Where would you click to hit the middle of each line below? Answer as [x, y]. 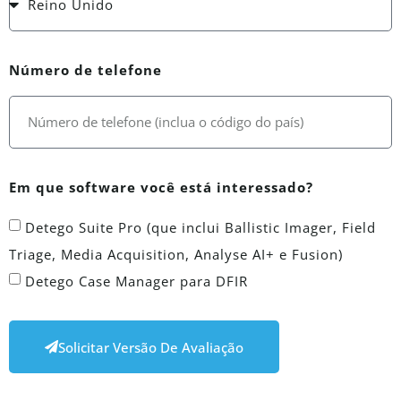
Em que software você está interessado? [161, 188]
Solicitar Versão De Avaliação [151, 347]
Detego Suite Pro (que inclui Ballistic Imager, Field [200, 228]
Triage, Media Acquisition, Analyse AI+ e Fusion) [176, 255]
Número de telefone [85, 70]
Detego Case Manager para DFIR [137, 282]
